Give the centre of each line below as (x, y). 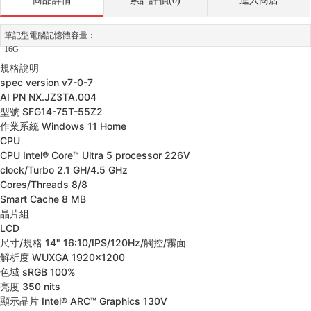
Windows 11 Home (84, 126)
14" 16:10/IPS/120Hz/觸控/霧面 (116, 243)
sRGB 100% (49, 272)
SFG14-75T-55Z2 (62, 111)
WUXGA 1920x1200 (78, 257)
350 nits (41, 286)
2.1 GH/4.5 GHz (92, 170)
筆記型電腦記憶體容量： (50, 35)
